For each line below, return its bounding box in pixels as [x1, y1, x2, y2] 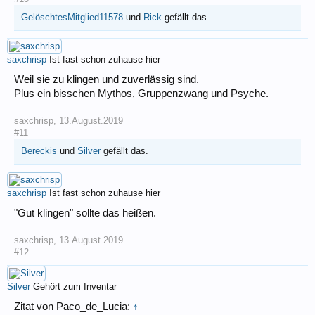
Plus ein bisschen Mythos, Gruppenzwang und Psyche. [14, 88, 269, 100]
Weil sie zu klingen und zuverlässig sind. [14, 74, 199, 86]
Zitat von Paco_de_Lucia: [14, 301, 133, 313]
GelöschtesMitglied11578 [21, 12, 123, 23]
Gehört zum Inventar [33, 281, 117, 292]
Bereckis [21, 146, 57, 157]
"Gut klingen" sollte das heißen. [14, 207, 156, 219]
